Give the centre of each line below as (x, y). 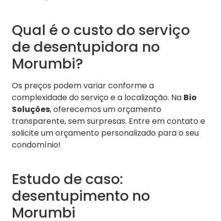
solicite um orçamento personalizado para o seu (105, 133)
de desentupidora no (86, 47)
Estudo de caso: (68, 179)
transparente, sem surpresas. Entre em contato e (109, 121)
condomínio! (36, 145)
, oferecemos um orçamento (106, 110)
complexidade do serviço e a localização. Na (98, 98)
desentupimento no (81, 196)
